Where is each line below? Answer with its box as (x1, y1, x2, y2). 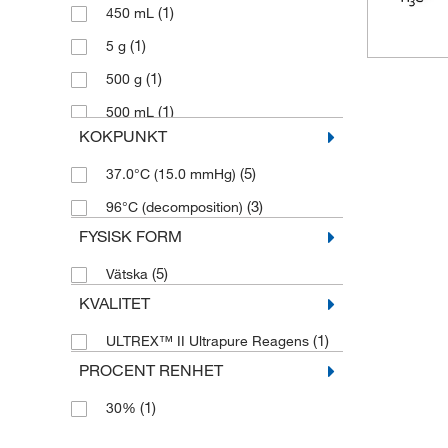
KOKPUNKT (78, 126, 167, 146)
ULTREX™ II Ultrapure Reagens (105, 332, 313, 350)
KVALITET (78, 293, 150, 313)
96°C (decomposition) (105, 198, 247, 216)
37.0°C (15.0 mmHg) (105, 165, 240, 183)
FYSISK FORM (78, 226, 182, 246)
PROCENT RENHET (78, 360, 223, 380)
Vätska (105, 265, 152, 283)
